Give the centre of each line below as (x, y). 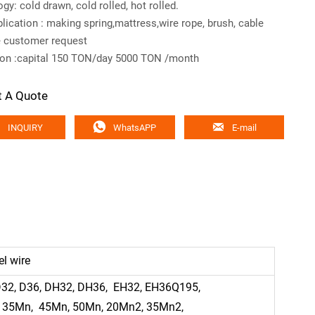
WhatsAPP (135, 127)
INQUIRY (25, 127)
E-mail (245, 127)
